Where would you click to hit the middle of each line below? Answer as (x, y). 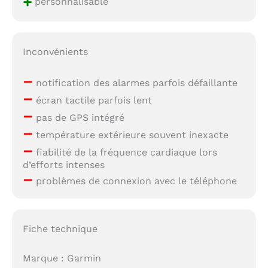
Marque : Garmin (62, 258)
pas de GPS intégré (78, 117)
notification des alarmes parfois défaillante (135, 83)
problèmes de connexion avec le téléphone (135, 181)
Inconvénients (55, 51)
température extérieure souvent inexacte (130, 135)
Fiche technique (60, 229)
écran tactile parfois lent (92, 100)
